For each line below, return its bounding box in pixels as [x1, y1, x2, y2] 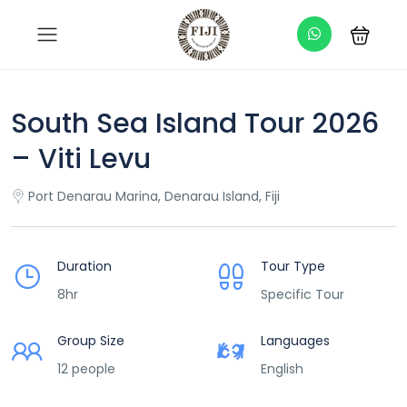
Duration [57, 257, 112, 275]
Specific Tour [261, 285, 344, 303]
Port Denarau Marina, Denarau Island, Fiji [28, 187, 280, 205]
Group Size [57, 332, 124, 350]
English [261, 360, 303, 378]
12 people [57, 360, 115, 378]
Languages [261, 332, 330, 350]
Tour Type [261, 257, 325, 275]
